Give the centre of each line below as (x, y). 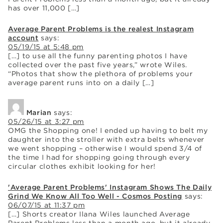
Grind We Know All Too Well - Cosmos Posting (95, 196)
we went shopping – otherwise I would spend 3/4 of (105, 148)
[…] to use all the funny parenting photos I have (98, 56)
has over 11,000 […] (44, 8)
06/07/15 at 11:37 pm (47, 205)
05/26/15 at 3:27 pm (46, 121)
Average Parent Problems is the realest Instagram (101, 29)
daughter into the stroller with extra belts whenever (106, 139)
